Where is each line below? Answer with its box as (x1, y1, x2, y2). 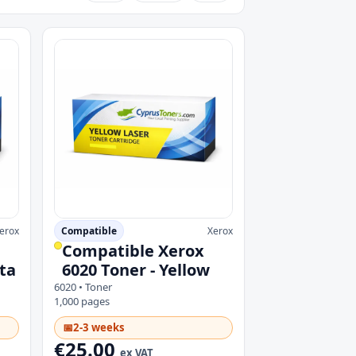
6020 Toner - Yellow (61, 258, 210, 281)
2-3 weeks (72, 319, 125, 335)
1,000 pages (53, 293, 110, 308)
